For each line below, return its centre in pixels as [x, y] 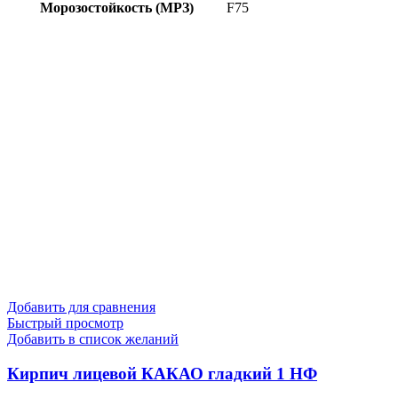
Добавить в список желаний [93, 338]
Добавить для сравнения [81, 306]
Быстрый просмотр [65, 322]
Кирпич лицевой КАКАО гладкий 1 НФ [162, 373]
